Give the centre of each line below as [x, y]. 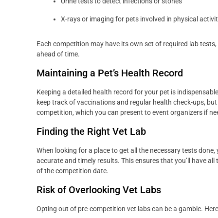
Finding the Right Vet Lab [91, 132]
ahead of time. [58, 54]
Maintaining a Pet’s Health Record [110, 73]
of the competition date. [73, 171]
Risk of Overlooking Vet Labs [99, 190]
